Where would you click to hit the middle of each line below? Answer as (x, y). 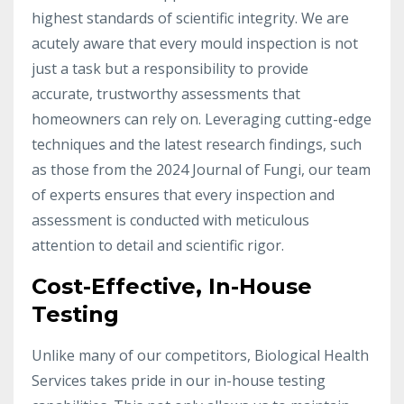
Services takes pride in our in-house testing (179, 380)
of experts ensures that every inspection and (183, 194)
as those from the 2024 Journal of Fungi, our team (201, 169)
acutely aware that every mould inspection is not (195, 43)
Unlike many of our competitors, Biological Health (200, 355)
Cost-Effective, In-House (172, 286)
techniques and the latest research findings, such (197, 144)
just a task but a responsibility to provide (170, 68)
